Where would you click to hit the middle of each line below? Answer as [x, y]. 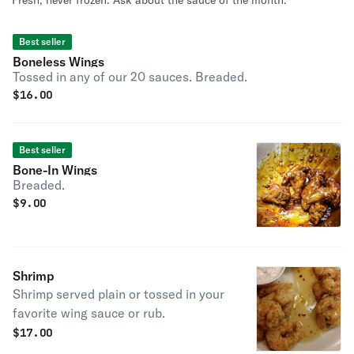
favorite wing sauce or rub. [89, 313]
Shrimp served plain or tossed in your [119, 294]
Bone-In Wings [55, 170]
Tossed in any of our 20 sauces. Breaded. [130, 77]
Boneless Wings [58, 62]
